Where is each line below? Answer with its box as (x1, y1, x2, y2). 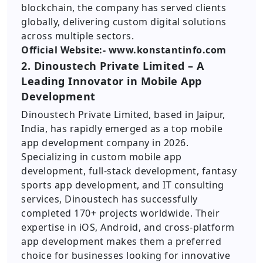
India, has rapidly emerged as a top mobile (21, 122, 222, 135)
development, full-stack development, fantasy (21, 164, 237, 177)
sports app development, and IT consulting (21, 178, 224, 191)
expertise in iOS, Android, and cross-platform (21, 221, 235, 234)
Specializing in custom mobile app (21, 150, 182, 163)
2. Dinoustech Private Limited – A (21, 59, 204, 73)
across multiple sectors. (21, 29, 134, 42)
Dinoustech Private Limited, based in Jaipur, (21, 108, 225, 121)
